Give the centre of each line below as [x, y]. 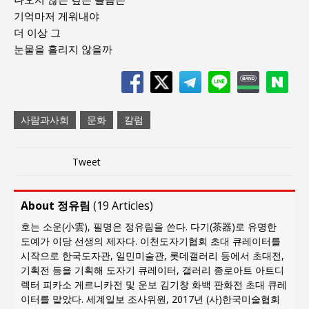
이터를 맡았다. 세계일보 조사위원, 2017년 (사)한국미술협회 [150, 299]
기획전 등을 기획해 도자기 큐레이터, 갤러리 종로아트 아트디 [152, 270]
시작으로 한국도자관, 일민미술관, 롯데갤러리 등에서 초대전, [152, 255]
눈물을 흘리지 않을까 [63, 49]
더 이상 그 [37, 32]
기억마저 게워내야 [57, 16]
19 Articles [123, 205]
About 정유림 [56, 205]
